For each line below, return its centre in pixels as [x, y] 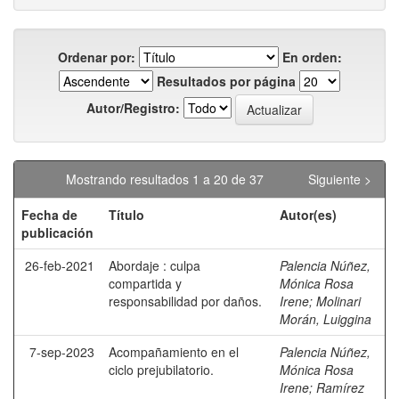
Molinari [338, 301]
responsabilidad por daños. [185, 301]
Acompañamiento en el [174, 352]
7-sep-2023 [62, 352]
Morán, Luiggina [326, 319]
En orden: [312, 57]
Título [126, 215]
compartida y [145, 283]
